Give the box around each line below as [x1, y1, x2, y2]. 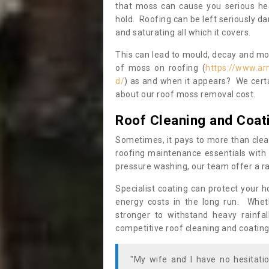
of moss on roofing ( [115, 63, 205, 73]
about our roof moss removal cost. [115, 89, 256, 99]
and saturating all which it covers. [115, 28, 253, 37]
